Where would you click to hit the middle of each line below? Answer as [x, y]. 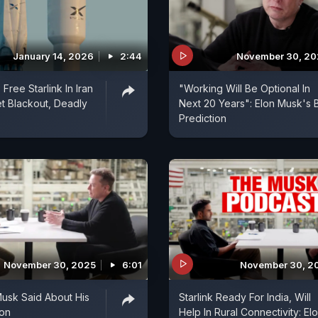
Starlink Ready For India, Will [245, 297]
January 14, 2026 [53, 56]
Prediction [203, 119]
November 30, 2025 [50, 264]
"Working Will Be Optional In [245, 89]
